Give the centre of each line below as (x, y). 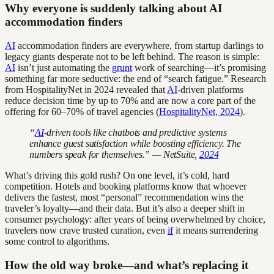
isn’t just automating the (64, 67)
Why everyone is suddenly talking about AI (113, 9)
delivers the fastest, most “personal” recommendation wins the (124, 197)
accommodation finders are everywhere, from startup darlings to (139, 45)
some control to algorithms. (57, 241)
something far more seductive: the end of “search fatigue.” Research (135, 78)
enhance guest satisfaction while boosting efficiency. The (135, 143)
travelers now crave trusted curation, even (86, 230)
